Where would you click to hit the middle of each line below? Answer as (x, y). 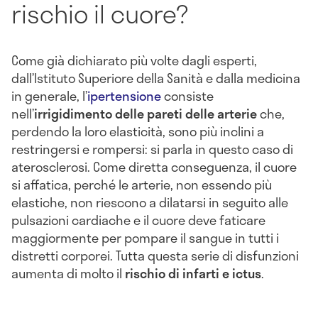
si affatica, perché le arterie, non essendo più (142, 184)
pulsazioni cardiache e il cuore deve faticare (138, 220)
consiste (187, 95)
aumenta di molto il (68, 273)
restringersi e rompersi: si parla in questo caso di (152, 149)
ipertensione (124, 95)
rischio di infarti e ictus (193, 273)
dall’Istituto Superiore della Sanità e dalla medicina (156, 78)
